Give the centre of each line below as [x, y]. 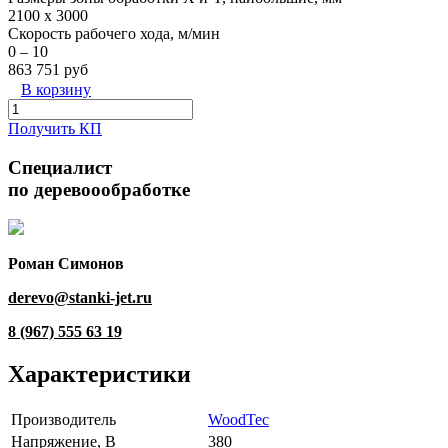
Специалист [60, 167]
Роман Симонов [66, 264]
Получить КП [55, 128]
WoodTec [238, 420]
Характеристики [99, 374]
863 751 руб [48, 69]
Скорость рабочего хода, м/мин [114, 33]
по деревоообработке [99, 189]
